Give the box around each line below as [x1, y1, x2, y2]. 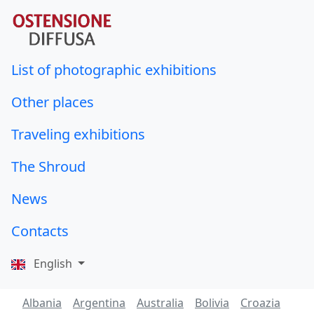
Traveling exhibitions [11, 125, 145, 144]
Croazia [240, 295, 280, 311]
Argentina [73, 295, 125, 311]
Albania [22, 295, 62, 311]
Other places [11, 93, 94, 112]
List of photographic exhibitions [11, 60, 217, 80]
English [31, 256, 75, 272]
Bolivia [195, 295, 229, 311]
